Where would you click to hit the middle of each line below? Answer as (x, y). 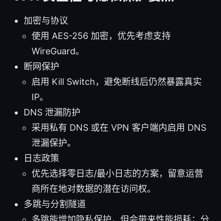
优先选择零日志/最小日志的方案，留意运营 (117, 173)
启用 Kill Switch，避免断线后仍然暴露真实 (117, 81)
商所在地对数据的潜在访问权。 (94, 188)
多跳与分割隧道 (55, 204)
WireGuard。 (58, 51)
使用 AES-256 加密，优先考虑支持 (101, 36)
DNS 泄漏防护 (52, 112)
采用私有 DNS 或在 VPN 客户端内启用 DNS (119, 127)
